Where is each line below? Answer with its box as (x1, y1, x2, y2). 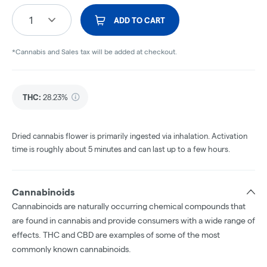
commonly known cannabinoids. (12, 244, 131, 254)
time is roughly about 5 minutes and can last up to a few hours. (12, 145, 230, 154)
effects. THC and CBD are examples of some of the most (12, 230, 220, 240)
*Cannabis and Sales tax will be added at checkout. (12, 48, 177, 56)
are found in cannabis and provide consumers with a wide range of (12, 216, 255, 226)
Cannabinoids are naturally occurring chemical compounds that (12, 201, 246, 212)
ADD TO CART (114, 16, 165, 25)
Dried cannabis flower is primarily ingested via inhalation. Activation (12, 132, 247, 141)
